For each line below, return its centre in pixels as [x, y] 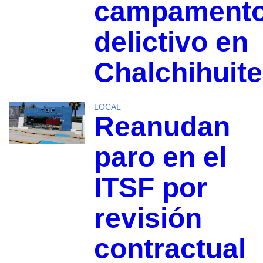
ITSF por [150, 188]
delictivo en [171, 42]
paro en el [160, 157]
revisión [148, 218]
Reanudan [162, 127]
